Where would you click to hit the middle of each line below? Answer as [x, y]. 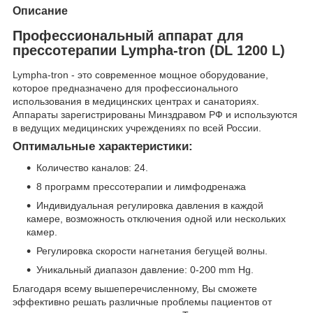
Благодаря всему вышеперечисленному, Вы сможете [135, 289]
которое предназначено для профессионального [125, 88]
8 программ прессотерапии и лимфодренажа [141, 187]
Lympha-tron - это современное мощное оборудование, [140, 75]
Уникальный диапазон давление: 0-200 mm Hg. [145, 270]
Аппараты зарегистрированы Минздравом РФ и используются [155, 115]
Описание [40, 10]
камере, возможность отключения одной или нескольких [156, 219]
